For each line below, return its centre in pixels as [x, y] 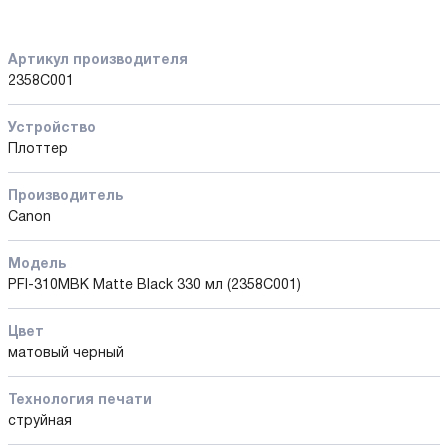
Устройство [52, 128]
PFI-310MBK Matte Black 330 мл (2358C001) [154, 285]
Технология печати [80, 400]
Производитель [65, 196]
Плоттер [38, 149]
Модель [37, 264]
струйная [40, 421]
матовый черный [66, 353]
